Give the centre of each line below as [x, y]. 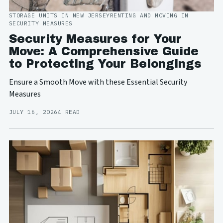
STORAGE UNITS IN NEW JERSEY [59, 15]
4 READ [69, 112]
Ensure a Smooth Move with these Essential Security [98, 82]
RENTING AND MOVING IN [149, 15]
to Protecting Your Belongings [105, 64]
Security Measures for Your [95, 39]
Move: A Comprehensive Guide [104, 52]
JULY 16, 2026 [33, 112]
